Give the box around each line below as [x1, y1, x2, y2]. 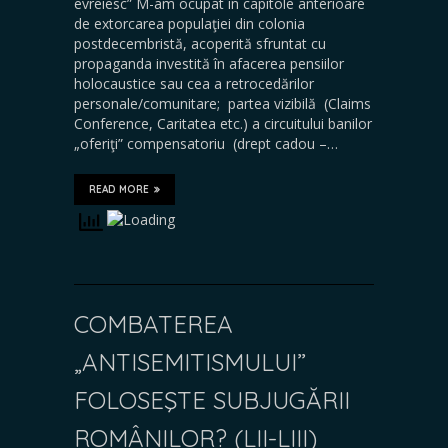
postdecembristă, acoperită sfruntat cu [74, 33, 326, 53]
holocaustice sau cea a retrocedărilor [74, 73, 314, 93]
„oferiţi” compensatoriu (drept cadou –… [74, 133, 338, 153]
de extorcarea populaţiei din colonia [74, 13, 305, 33]
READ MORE [89, 182, 149, 196]
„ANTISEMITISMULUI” [74, 346, 306, 377]
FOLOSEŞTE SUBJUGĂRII [74, 384, 350, 415]
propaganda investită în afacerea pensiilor [74, 53, 344, 73]
